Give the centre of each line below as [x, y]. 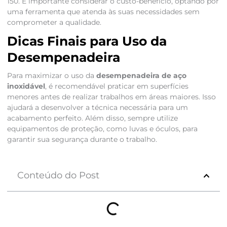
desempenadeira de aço [141, 76]
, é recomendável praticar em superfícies [117, 86]
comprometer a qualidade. [54, 23]
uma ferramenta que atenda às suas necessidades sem [103, 12]
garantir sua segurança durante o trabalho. [82, 140]
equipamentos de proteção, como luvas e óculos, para [102, 129]
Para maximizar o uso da [51, 76]
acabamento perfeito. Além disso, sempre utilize [92, 118]
